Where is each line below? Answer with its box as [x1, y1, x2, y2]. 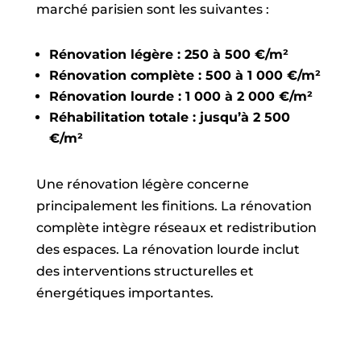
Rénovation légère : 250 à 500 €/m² [48, 47, 288, 62]
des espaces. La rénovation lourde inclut [35, 242, 300, 257]
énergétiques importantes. [35, 285, 214, 301]
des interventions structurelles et [35, 263, 254, 279]
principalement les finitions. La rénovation [35, 198, 312, 214]
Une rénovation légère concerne [35, 176, 249, 192]
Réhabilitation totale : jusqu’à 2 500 [48, 110, 290, 125]
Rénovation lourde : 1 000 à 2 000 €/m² [48, 89, 313, 104]
